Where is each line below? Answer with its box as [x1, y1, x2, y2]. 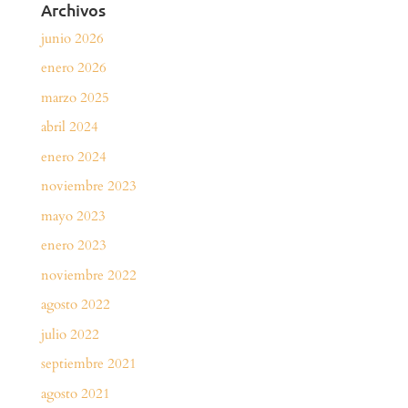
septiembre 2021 [40, 354, 137, 373]
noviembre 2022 [40, 265, 137, 284]
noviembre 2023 [40, 177, 137, 196]
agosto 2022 [40, 295, 110, 314]
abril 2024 [40, 117, 98, 137]
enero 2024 [40, 147, 107, 166]
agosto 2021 [40, 383, 110, 403]
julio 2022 [40, 324, 99, 343]
